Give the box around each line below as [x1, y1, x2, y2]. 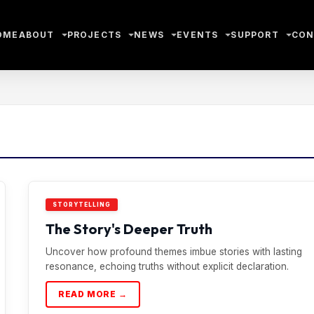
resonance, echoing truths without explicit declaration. [46, 261, 289, 272]
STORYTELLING [53, 201, 111, 208]
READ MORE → [58, 289, 128, 299]
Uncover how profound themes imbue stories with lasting [46, 246, 302, 257]
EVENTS [177, 29, 219, 40]
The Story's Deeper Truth [46, 220, 212, 238]
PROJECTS [67, 29, 122, 40]
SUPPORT [231, 29, 279, 40]
